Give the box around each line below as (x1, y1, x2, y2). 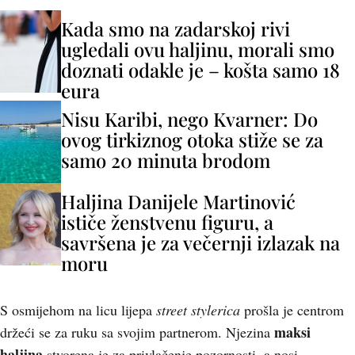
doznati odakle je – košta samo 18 (61, 57, 340, 82)
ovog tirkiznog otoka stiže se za (61, 127, 323, 152)
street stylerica (156, 300, 240, 319)
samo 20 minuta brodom (61, 147, 270, 173)
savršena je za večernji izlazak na (61, 230, 340, 255)
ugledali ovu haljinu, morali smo (61, 36, 334, 62)
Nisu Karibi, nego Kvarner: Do (61, 106, 318, 132)
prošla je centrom (240, 300, 344, 319)
